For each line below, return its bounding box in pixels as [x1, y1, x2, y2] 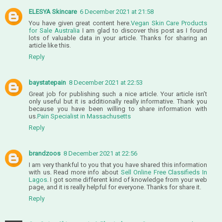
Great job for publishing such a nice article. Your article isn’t [29, 90, 207, 98]
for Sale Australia [29, 26, 80, 34]
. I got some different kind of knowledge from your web [47, 175, 207, 183]
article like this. [29, 41, 71, 49]
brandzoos [29, 149, 60, 157]
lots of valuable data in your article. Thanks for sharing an [29, 34, 207, 42]
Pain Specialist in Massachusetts [37, 112, 131, 120]
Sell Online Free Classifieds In [120, 168, 208, 176]
